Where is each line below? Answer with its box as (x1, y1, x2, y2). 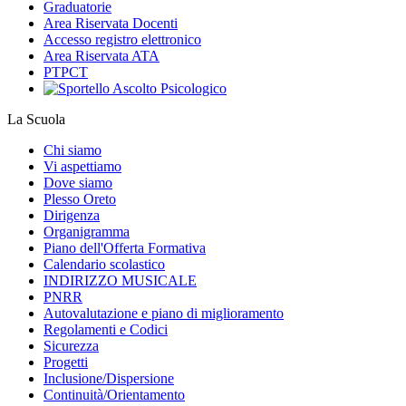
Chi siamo (43, 142, 101, 159)
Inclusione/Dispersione (43, 371, 174, 387)
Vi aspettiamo (43, 159, 121, 175)
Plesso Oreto (43, 191, 116, 208)
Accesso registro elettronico (43, 32, 201, 48)
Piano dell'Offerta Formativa (43, 240, 206, 256)
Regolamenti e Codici (43, 322, 168, 338)
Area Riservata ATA (43, 48, 159, 64)
